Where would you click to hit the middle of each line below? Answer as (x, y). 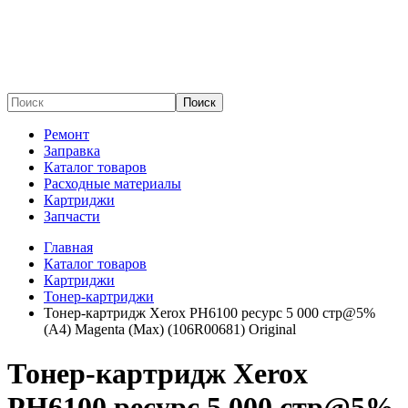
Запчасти (72, 216)
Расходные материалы (112, 184)
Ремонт (66, 134)
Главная (68, 247)
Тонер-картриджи (99, 296)
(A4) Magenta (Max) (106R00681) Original (170, 329)
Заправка (72, 151)
